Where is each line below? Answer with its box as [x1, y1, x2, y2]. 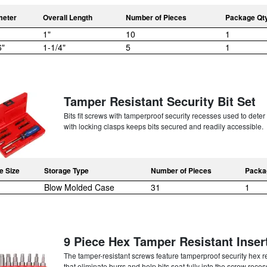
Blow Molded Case [44, 181, 114, 193]
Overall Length [43, 11, 92, 23]
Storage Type [44, 164, 89, 176]
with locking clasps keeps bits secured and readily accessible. [63, 120, 263, 131]
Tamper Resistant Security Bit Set [63, 92, 256, 110]
